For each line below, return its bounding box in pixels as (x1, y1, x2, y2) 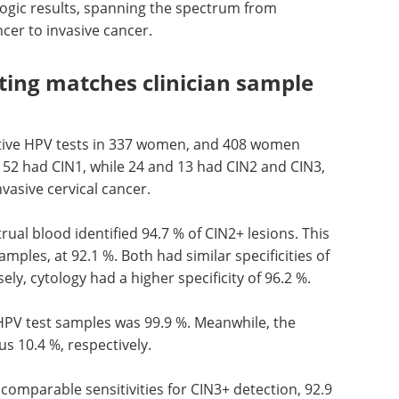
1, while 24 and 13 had (75, 157, 226, 177)
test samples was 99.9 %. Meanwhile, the (22, 313, 296, 333)
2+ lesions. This (228, 224, 330, 244)
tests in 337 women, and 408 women (53, 134, 300, 155)
